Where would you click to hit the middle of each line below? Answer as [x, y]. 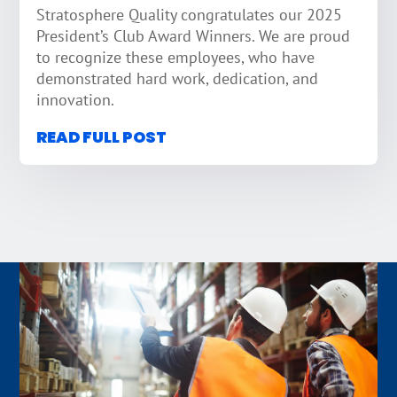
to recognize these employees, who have [176, 58]
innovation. [76, 100]
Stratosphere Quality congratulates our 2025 [190, 15]
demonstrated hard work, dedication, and [178, 79]
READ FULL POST [102, 137]
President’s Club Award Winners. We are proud [194, 36]
